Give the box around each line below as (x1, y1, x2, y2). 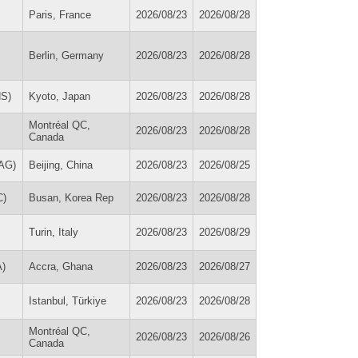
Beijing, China (29, 158, 93, 171)
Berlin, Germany (29, 49, 104, 62)
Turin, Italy (29, 225, 78, 238)
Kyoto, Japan (29, 89, 90, 102)
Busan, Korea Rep (29, 191, 113, 204)
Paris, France (29, 8, 91, 21)
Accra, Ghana (29, 260, 93, 272)
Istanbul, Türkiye (29, 294, 106, 307)
